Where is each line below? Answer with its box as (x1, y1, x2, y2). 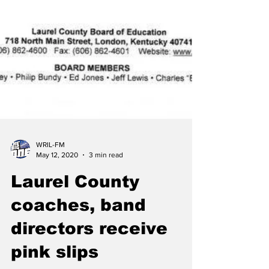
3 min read (89, 183, 123, 192)
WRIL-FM (36, 173, 65, 181)
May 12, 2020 (36, 183, 78, 192)
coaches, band (11, 228, 146, 247)
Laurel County (11, 205, 139, 223)
